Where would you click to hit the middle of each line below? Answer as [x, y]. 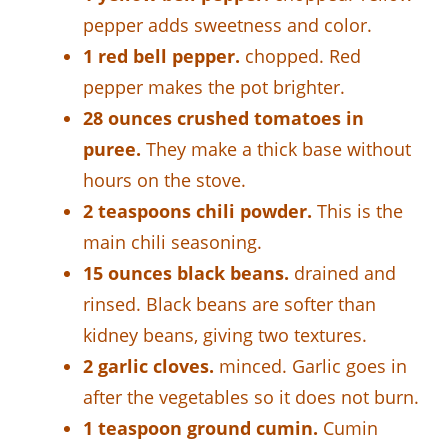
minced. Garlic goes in [310, 365]
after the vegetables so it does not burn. [251, 396]
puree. [112, 148]
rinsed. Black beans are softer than [229, 303]
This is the [357, 210]
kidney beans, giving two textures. [225, 334]
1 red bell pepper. [161, 55]
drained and [342, 272]
